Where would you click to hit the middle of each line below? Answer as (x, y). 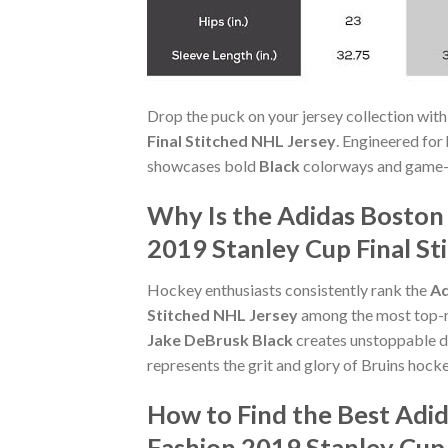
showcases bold (203, 165)
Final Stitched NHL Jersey (241, 140)
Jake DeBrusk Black (220, 340)
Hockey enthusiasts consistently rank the (288, 290)
